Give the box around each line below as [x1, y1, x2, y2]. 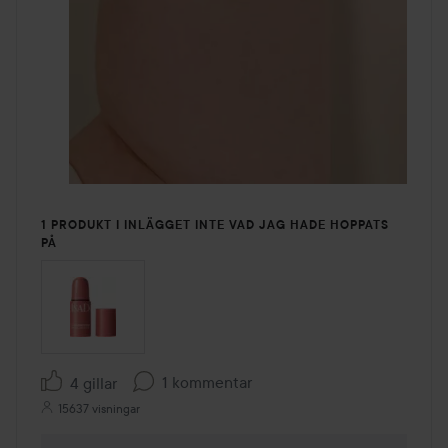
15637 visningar [58, 401, 140, 417]
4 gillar [70, 372, 117, 393]
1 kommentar [162, 371, 252, 392]
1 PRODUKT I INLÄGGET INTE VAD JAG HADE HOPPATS [41, 217, 389, 232]
